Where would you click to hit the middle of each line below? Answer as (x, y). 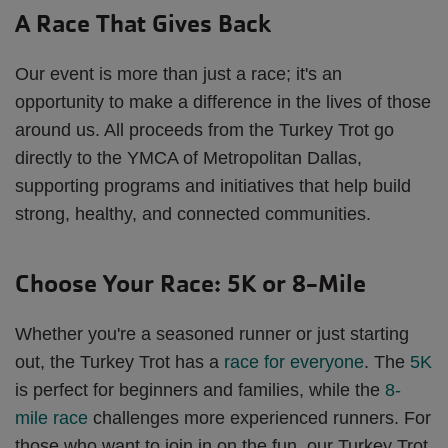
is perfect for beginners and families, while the (200, 389)
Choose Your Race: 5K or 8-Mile (190, 283)
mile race (51, 417)
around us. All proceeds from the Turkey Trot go (204, 129)
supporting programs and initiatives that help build (213, 185)
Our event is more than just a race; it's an (178, 73)
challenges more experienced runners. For (259, 417)
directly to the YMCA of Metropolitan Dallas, (188, 157)
